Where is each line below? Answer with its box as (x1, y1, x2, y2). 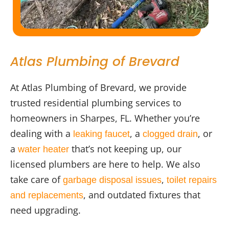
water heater (18, 144, 69, 155)
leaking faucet (73, 129, 130, 140)
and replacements (10, 190, 83, 201)
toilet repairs (167, 175, 217, 186)
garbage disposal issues (63, 175, 162, 186)
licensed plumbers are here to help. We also (10, 158, 200, 171)
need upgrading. (10, 204, 81, 217)
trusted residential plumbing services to (10, 97, 181, 109)
